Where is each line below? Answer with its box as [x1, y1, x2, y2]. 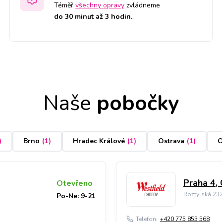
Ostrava [158, 136, 184, 146]
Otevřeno [56, 177, 93, 189]
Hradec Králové [72, 136, 125, 146]
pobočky [91, 89, 179, 117]
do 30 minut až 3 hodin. [54, 11, 132, 21]
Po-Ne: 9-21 [56, 191, 96, 201]
